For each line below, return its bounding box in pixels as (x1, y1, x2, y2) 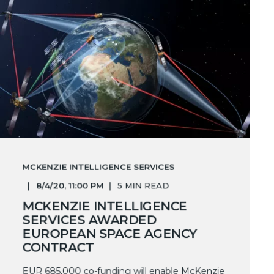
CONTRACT (22, 240, 94, 255)
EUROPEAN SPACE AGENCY (22, 226, 197, 242)
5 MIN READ (117, 180, 169, 191)
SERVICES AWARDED (22, 212, 156, 228)
